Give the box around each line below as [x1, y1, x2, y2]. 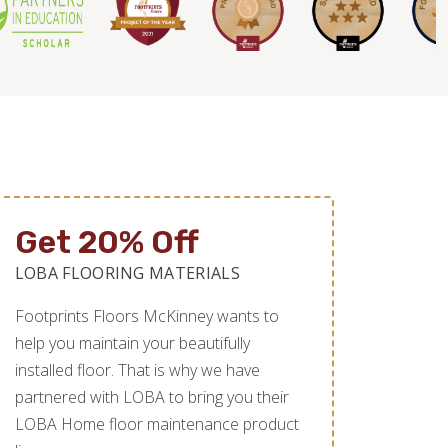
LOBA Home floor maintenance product [14, 413, 299, 436]
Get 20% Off [14, 223, 199, 262]
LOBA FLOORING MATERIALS [14, 262, 241, 285]
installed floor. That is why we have [14, 359, 260, 382]
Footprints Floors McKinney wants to [14, 305, 279, 328]
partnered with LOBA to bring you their [14, 386, 289, 409]
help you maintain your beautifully [14, 332, 250, 355]
